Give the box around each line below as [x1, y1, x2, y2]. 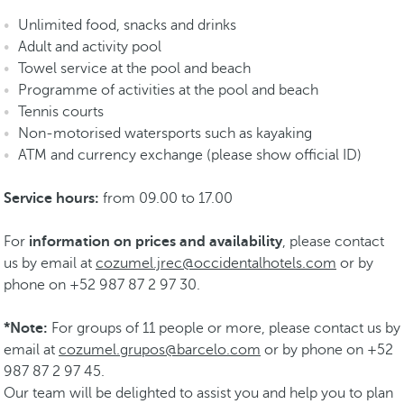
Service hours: [4, 190, 99, 207]
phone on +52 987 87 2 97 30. [4, 277, 204, 293]
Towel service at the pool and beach [18, 60, 251, 77]
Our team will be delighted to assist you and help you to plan [4, 385, 393, 401]
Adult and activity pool [18, 39, 161, 55]
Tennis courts [18, 104, 104, 120]
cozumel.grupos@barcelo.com [59, 342, 261, 358]
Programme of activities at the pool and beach [18, 82, 318, 98]
